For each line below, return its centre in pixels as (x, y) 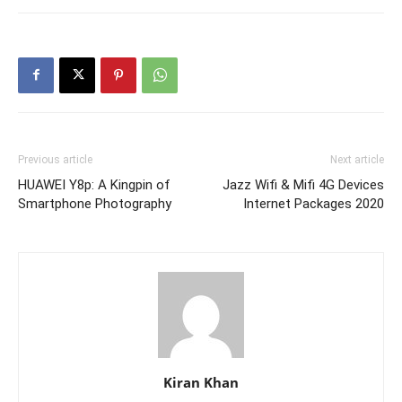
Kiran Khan (201, 382)
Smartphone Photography (95, 203)
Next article (357, 159)
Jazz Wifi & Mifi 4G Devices (303, 184)
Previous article (55, 159)
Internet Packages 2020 (314, 203)
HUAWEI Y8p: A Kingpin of (94, 184)
